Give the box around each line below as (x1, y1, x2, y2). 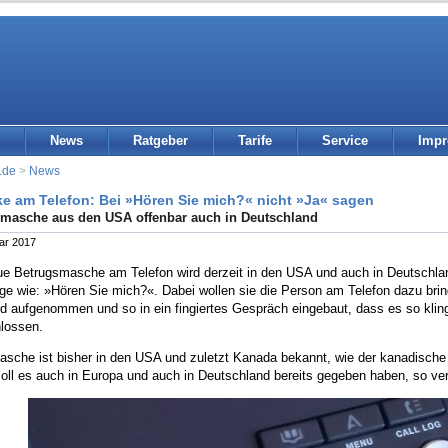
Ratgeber (133, 133, 188, 148)
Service (322, 133, 368, 148)
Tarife (238, 133, 272, 148)
